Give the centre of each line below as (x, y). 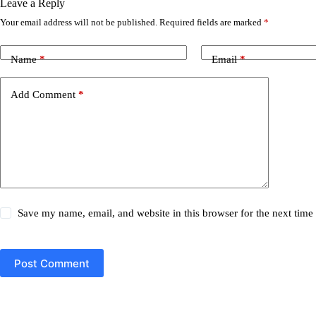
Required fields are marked (212, 23)
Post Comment (52, 263)
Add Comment (43, 94)
